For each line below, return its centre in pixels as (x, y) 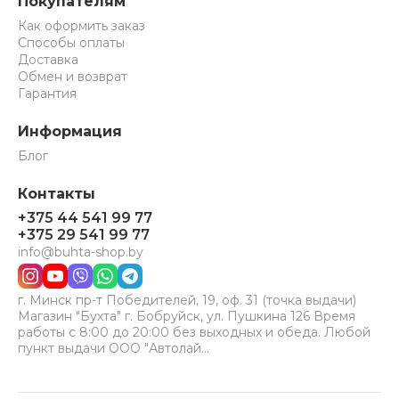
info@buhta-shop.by (81, 252)
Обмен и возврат (73, 77)
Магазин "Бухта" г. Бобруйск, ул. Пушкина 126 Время (187, 316)
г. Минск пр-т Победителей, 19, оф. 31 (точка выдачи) (187, 300)
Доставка (48, 60)
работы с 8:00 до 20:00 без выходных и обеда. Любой (194, 332)
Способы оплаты (71, 43)
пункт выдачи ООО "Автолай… (114, 348)
